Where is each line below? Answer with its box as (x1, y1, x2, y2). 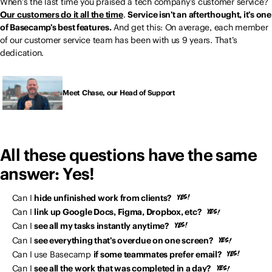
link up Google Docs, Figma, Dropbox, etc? (34, 206, 202, 218)
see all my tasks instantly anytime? (34, 220, 169, 232)
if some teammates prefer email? (93, 248, 222, 260)
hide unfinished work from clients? (34, 192, 172, 203)
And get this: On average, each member (111, 22, 268, 33)
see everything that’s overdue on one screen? (34, 234, 213, 246)
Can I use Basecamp (12, 248, 93, 260)
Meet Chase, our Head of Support (63, 87, 175, 97)
